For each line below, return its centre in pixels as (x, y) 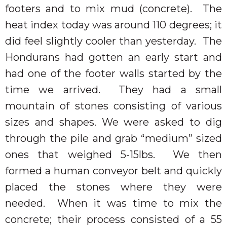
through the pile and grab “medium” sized (113, 138)
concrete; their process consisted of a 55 (113, 219)
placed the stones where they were (113, 187)
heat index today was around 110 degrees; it (113, 25)
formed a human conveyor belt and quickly (113, 171)
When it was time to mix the (139, 203)
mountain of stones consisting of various (113, 106)
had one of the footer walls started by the (113, 73)
